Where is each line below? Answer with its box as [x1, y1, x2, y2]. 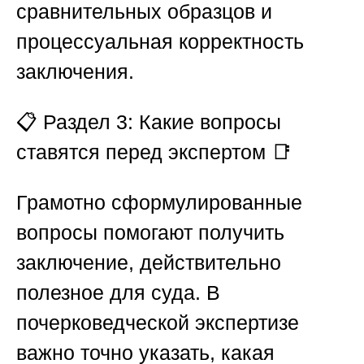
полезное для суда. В [16, 281, 220, 305]
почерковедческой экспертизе [16, 311, 299, 335]
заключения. [16, 60, 134, 84]
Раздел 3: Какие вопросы [43, 110, 281, 134]
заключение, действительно [16, 251, 281, 275]
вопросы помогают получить [16, 221, 284, 245]
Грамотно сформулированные [16, 191, 302, 214]
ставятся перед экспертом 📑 [16, 141, 292, 164]
